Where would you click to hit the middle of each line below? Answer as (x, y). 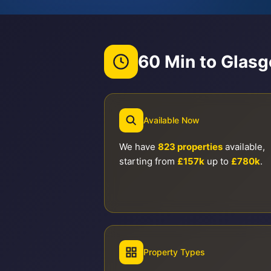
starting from (148, 161)
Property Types (174, 252)
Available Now (171, 120)
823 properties (190, 147)
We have (139, 147)
